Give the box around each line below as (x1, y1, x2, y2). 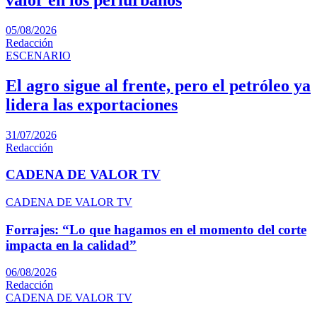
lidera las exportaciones (6, 95, 178, 114)
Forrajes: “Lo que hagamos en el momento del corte (6, 221, 306, 237)
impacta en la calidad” (6, 237, 137, 253)
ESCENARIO (6, 49, 71, 62)
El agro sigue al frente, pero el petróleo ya (6, 76, 311, 95)
